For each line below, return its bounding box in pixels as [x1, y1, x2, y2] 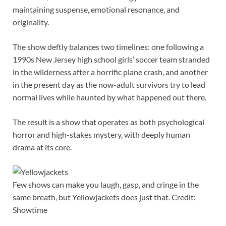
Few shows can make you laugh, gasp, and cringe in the [13, 179, 199, 189]
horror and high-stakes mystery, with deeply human [13, 129, 190, 139]
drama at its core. [13, 142, 72, 152]
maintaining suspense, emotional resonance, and [13, 4, 180, 14]
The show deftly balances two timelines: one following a [13, 41, 204, 51]
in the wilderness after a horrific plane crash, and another [13, 67, 208, 77]
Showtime [13, 204, 47, 214]
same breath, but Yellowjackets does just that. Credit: [13, 192, 196, 202]
